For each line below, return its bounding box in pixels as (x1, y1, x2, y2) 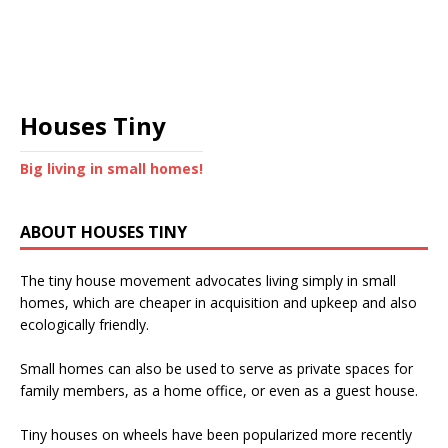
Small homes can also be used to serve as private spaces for (20, 359, 413, 379)
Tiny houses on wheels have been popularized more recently (20, 425, 412, 445)
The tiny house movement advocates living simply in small (20, 271, 396, 291)
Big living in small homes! (20, 159, 203, 179)
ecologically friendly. (20, 315, 149, 335)
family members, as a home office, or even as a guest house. (20, 381, 418, 401)
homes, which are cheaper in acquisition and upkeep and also (20, 293, 417, 313)
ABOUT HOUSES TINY (20, 221, 187, 244)
